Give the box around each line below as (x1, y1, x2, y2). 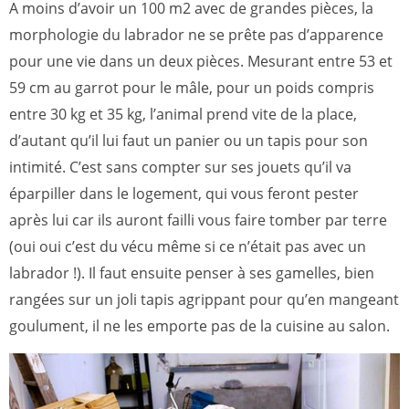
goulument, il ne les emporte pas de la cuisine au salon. (9, 315, 390, 336)
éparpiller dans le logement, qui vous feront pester (9, 183, 359, 204)
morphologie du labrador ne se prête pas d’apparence (9, 24, 383, 45)
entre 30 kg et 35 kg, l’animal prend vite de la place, (9, 103, 357, 124)
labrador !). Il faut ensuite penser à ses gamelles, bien (9, 262, 374, 283)
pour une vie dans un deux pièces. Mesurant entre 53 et (9, 50, 393, 71)
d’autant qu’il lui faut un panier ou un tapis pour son (9, 130, 368, 151)
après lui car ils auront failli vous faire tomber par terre (9, 209, 387, 230)
